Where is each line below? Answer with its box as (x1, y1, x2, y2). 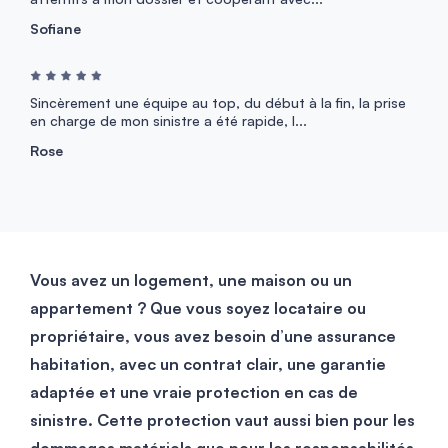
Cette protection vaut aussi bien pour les (93, 409, 415, 430)
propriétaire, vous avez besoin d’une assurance (30, 325, 396, 346)
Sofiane (30, 20, 81, 38)
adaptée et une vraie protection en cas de (30, 381, 358, 402)
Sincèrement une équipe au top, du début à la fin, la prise (30, 93, 406, 111)
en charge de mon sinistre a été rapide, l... (30, 111, 307, 129)
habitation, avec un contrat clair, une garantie (30, 353, 386, 374)
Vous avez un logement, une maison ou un (30, 269, 352, 290)
